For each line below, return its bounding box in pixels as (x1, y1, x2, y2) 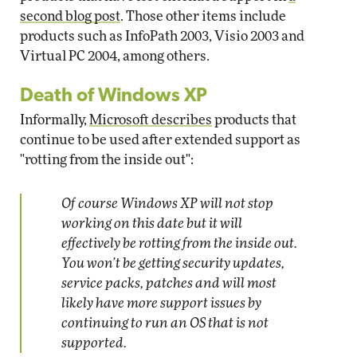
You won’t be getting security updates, (61, 257, 284, 270)
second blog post (20, 10, 120, 23)
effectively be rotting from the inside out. (61, 237, 297, 250)
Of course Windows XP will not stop (61, 197, 273, 210)
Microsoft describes (89, 113, 212, 127)
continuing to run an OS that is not (61, 316, 269, 330)
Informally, (20, 113, 89, 127)
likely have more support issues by (61, 296, 261, 310)
